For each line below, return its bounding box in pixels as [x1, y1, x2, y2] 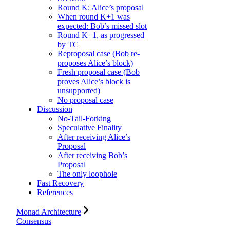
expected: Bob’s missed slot [57, 22, 147, 31]
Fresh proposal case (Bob [57, 68, 140, 77]
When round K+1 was [57, 12, 130, 22]
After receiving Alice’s [57, 132, 130, 142]
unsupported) [57, 86, 100, 95]
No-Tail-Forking [57, 114, 111, 123]
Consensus [16, 217, 51, 226]
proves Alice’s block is [57, 77, 130, 86]
